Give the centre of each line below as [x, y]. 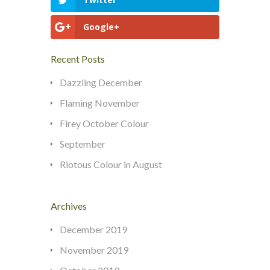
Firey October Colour [104, 124]
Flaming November [100, 103]
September [83, 144]
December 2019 [93, 230]
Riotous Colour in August [111, 165]
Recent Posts [78, 59]
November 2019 [94, 250]
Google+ [101, 27]
